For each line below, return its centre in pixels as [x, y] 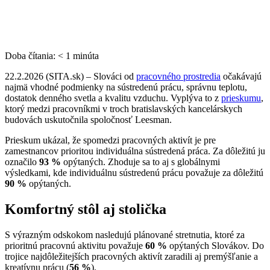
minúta [86, 55]
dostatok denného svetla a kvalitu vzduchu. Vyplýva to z [113, 98]
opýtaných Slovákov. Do [215, 245]
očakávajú [241, 76]
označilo [22, 162]
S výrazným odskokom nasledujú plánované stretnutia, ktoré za [125, 234]
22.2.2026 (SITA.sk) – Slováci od [71, 76]
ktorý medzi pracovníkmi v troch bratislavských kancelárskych [124, 108]
